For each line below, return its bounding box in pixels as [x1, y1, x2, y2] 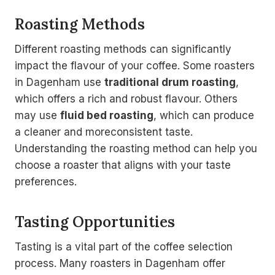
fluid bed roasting [60, 109, 153, 122]
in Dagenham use [15, 76, 104, 89]
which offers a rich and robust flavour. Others [15, 93, 238, 106]
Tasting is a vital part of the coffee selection [15, 241, 233, 254]
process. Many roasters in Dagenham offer [15, 257, 225, 270]
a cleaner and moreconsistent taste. [15, 126, 193, 139]
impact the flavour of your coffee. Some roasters [15, 60, 255, 72]
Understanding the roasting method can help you [15, 142, 257, 155]
